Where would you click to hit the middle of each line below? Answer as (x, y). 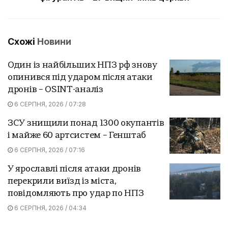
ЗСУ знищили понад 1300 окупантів (86, 123)
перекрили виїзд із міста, (62, 181)
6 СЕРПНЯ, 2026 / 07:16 (49, 150)
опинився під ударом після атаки (80, 77)
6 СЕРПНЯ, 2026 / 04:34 (50, 208)
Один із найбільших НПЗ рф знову (82, 65)
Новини (54, 41)
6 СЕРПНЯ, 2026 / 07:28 (49, 104)
